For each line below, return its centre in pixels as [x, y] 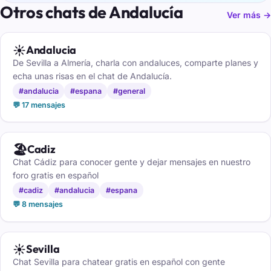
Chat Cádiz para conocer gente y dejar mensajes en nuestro [132, 162]
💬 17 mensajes [39, 105]
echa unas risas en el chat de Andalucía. [92, 76]
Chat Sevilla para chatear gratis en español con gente [119, 262]
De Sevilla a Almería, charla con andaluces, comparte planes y [135, 62]
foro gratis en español [56, 175]
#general [129, 91]
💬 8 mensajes [38, 204]
